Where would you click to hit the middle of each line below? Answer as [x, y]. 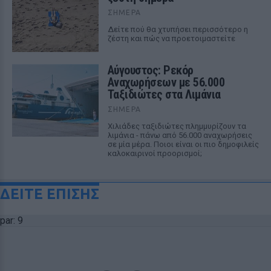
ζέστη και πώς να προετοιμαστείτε [171, 38]
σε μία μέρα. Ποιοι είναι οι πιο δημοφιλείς [183, 144]
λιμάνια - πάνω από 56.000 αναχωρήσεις [180, 135]
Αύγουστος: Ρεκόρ [150, 70]
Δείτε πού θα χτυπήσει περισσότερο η [178, 29]
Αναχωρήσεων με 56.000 [166, 82]
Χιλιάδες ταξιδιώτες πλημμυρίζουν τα [177, 126]
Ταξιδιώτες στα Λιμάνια [164, 94]
